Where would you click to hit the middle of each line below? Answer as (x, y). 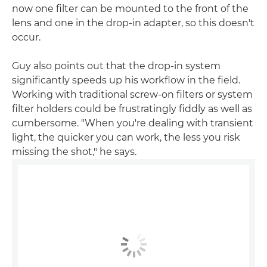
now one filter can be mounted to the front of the (130, 9)
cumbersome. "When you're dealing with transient (133, 123)
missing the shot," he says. (74, 152)
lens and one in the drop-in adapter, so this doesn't (133, 23)
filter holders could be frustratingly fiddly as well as (132, 109)
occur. (26, 38)
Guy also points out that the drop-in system (116, 66)
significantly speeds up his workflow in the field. (126, 80)
